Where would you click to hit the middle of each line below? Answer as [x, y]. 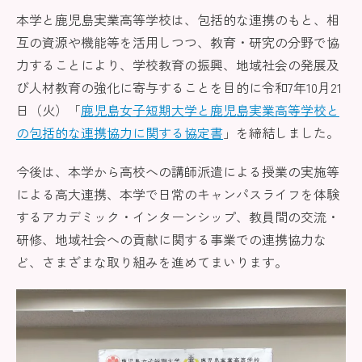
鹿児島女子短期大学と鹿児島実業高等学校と [210, 110]
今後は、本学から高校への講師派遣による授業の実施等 [178, 171]
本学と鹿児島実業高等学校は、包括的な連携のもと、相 [178, 19]
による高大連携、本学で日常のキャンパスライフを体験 [178, 194]
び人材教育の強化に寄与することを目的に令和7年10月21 [179, 87]
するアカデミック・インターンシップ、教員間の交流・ [178, 217]
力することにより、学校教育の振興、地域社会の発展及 [178, 65]
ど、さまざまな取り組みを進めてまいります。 [152, 262]
